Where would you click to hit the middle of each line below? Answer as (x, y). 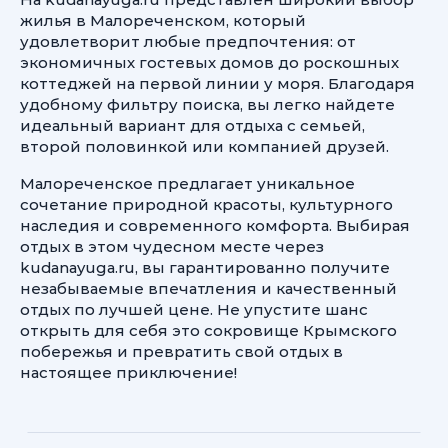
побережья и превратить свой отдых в (181, 351)
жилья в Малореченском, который (163, 20)
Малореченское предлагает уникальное (187, 183)
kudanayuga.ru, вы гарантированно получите (205, 267)
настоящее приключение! (128, 372)
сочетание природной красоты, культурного (206, 204)
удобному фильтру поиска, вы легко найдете (207, 104)
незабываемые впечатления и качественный (208, 288)
